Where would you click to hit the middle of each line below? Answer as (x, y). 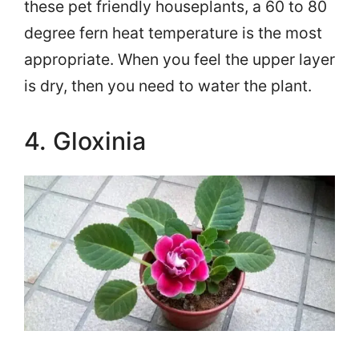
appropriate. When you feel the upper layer (179, 59)
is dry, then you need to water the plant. (168, 85)
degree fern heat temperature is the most (173, 32)
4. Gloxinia (85, 141)
